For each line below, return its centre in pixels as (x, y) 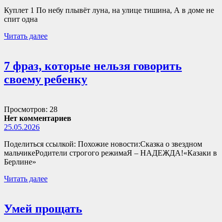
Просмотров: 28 (31, 110)
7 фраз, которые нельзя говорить (93, 66)
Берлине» (20, 162)
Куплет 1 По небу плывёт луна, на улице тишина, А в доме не (109, 10)
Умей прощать (43, 209)
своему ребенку (46, 80)
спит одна (21, 19)
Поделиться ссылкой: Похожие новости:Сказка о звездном (103, 144)
